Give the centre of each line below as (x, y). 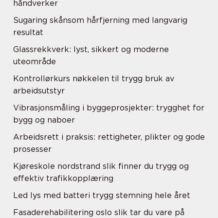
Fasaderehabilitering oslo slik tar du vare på (99, 212)
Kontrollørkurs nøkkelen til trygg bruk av (94, 79)
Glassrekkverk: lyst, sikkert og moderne (91, 49)
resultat (28, 32)
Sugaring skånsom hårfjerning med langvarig (100, 20)
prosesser (32, 149)
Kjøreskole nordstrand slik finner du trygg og (101, 166)
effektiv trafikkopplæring (63, 178)
